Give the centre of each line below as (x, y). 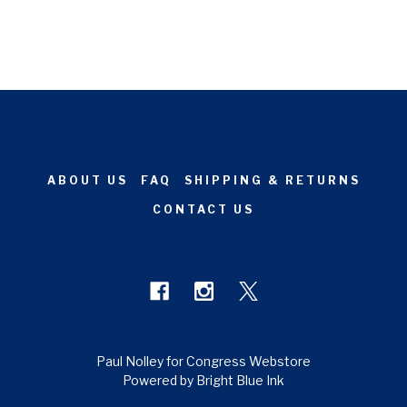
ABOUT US (87, 180)
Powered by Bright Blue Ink (203, 380)
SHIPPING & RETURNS (272, 180)
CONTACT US (203, 209)
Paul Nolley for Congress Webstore (203, 361)
